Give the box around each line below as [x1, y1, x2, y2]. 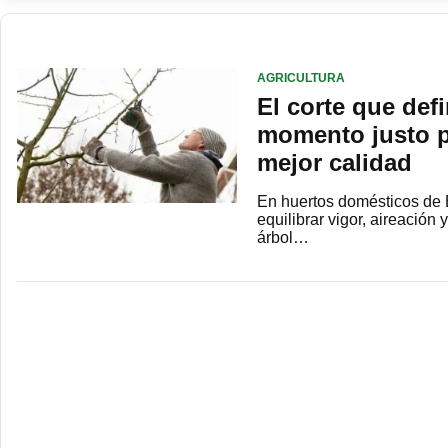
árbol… [257, 229, 309, 247]
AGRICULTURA [257, 71, 345, 86]
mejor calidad [257, 149, 412, 177]
